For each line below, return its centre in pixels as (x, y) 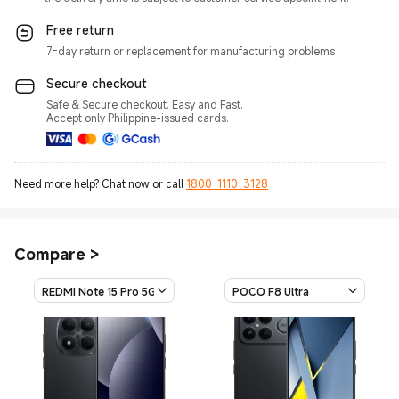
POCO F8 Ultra (271, 291)
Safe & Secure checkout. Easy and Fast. (145, 104)
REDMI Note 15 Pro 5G (99, 291)
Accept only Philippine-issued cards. (138, 118)
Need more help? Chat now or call (100, 183)
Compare (50, 254)
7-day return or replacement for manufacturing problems (191, 51)
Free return (80, 30)
